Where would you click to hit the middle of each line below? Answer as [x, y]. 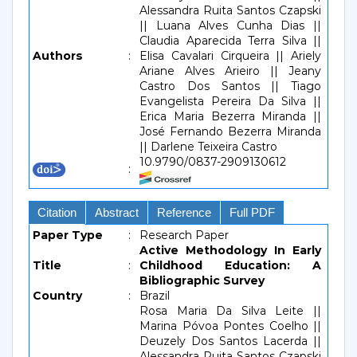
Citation [57, 212]
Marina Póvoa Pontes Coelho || [230, 326]
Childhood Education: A [230, 265]
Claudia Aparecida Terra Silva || [230, 41]
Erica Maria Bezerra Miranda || [230, 116]
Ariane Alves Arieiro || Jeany [230, 71]
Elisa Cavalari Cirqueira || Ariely [230, 56]
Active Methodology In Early [230, 250]
